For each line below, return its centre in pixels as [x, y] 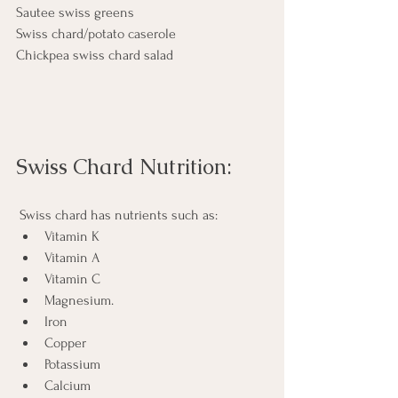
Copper [67, 343]
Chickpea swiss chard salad [95, 56]
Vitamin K [72, 237]
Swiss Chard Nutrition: [124, 167]
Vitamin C [72, 279]
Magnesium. [81, 301]
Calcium [68, 386]
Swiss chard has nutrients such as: [119, 215]
